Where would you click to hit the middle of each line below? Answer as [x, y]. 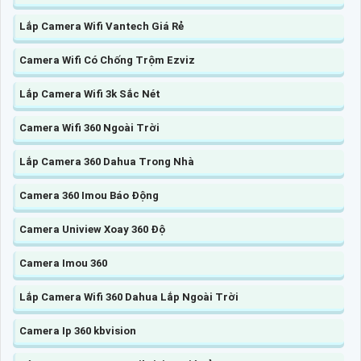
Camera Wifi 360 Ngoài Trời [89, 127]
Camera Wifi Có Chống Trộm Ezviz [107, 60]
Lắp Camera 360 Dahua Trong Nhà [107, 161]
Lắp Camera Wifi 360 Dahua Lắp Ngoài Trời [129, 297]
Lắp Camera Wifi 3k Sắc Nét [90, 93]
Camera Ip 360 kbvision [78, 330]
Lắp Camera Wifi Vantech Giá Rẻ [102, 26]
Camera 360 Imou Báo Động [89, 195]
